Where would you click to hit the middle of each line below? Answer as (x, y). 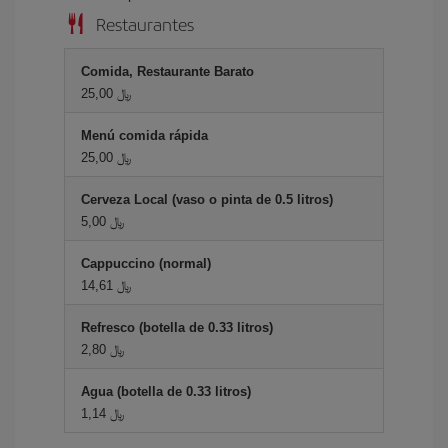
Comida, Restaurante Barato (167, 71)
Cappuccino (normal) (146, 263)
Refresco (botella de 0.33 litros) (177, 327)
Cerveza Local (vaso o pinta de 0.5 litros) (207, 199)
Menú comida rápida (144, 135)
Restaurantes (145, 23)
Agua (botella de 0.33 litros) (166, 391)
